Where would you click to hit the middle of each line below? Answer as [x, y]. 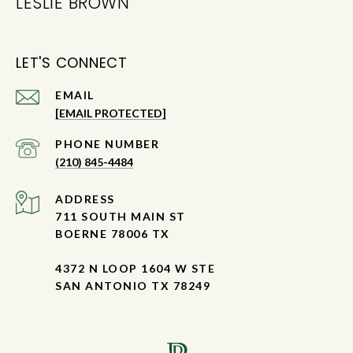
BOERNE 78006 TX [113, 234]
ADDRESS [85, 199]
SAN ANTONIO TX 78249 [133, 286]
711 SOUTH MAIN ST [121, 217]
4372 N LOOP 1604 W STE [135, 269]
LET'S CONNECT [72, 63]
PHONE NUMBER [107, 144]
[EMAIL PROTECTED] [111, 113]
